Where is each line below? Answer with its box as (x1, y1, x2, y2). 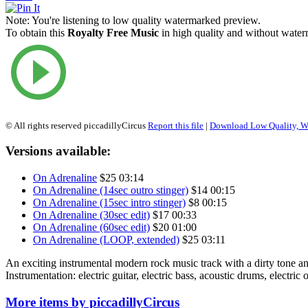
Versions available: (5, 144, 111, 159)
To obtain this (5, 26, 67, 38)
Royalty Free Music (67, 26, 159, 38)
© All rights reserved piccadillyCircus (5, 120, 148, 131)
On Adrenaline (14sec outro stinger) (33, 184, 188, 197)
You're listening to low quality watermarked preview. (30, 14, 261, 26)
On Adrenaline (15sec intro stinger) (33, 197, 186, 209)
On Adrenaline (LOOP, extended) (33, 234, 179, 246)
